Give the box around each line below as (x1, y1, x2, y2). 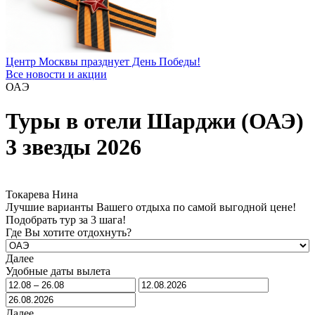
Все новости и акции (6, 68, 107, 80)
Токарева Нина (6, 188, 78, 200)
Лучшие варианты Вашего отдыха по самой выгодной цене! (6, 200, 296, 213)
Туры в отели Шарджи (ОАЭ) (6, 108, 304, 134)
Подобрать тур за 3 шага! (6, 213, 126, 226)
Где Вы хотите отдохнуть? (6, 226, 131, 238)
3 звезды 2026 (6, 134, 141, 160)
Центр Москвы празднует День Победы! (6, 56, 200, 67)
